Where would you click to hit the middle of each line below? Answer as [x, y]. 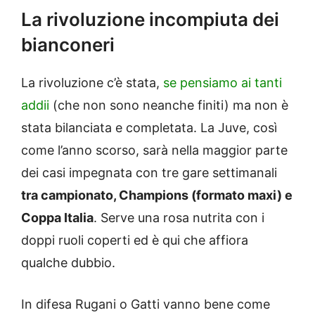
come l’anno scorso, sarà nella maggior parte [154, 150]
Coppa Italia [57, 218]
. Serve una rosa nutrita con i [179, 218]
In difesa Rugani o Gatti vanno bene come [146, 304]
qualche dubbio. [68, 263]
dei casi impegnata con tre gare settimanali [149, 173]
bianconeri [68, 45]
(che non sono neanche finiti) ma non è [169, 105]
